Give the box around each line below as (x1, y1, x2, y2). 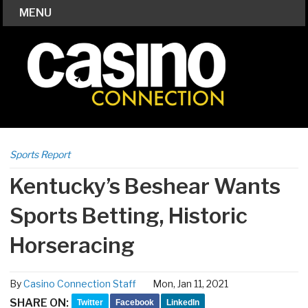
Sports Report (10, 148, 70, 160)
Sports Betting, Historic (10, 202, 247, 229)
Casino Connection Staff (23, 278, 136, 290)
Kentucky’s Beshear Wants (10, 173, 280, 199)
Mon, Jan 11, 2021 (153, 278, 228, 290)
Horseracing (10, 232, 135, 258)
